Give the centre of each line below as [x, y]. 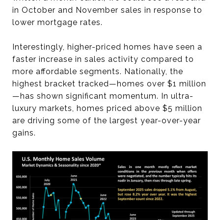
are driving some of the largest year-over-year [107, 121]
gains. [24, 133]
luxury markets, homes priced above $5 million [107, 109]
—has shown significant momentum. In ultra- [103, 96]
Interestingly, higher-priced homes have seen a [107, 47]
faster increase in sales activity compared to [103, 59]
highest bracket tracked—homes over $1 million [109, 84]
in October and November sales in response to [107, 10]
